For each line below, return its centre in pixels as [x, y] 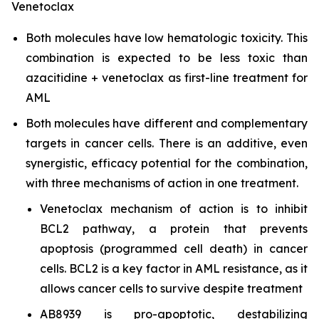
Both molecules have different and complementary [167, 123]
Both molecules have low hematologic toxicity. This [167, 38]
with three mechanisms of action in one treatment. [162, 183]
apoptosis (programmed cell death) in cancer [174, 249]
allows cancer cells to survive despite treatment [171, 288]
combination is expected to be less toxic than [167, 58]
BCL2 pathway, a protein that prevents [174, 229]
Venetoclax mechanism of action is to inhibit [174, 209]
